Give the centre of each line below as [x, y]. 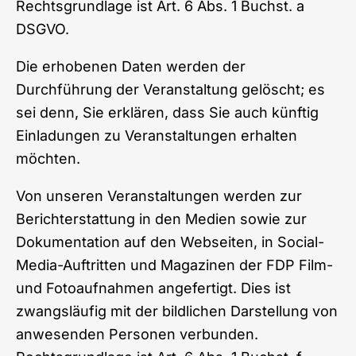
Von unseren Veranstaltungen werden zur [159, 195]
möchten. [48, 158]
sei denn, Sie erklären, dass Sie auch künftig [167, 112]
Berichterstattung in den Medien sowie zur [161, 219]
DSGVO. [43, 29]
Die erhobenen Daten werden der [131, 66]
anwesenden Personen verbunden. [137, 334]
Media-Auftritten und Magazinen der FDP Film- [174, 265]
